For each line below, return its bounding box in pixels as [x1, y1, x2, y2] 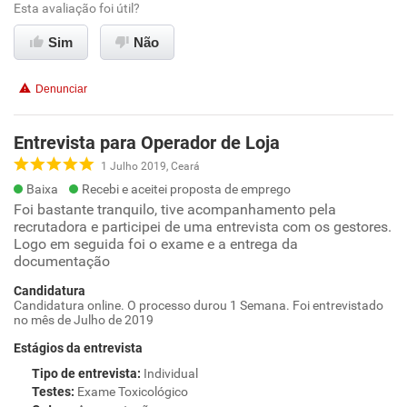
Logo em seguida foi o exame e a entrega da [14, 235, 298, 253]
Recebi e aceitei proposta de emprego [82, 182, 291, 196]
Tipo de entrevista [32, 366, 137, 381]
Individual [144, 366, 198, 381]
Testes [32, 384, 71, 399]
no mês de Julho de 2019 [14, 313, 154, 327]
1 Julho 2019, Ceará [101, 159, 200, 173]
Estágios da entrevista [14, 341, 143, 355]
